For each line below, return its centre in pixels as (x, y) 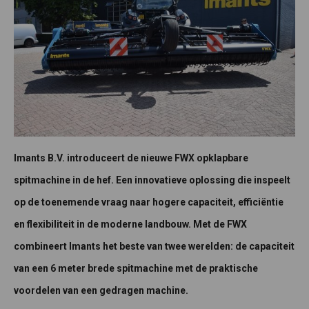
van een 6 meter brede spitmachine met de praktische (136, 269)
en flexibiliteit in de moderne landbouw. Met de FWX (130, 225)
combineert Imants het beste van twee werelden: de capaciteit (154, 247)
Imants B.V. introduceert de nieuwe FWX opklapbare (131, 158)
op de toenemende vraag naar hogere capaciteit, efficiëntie (149, 202)
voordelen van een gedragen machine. (101, 291)
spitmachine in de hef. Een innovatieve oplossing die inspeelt (152, 180)
